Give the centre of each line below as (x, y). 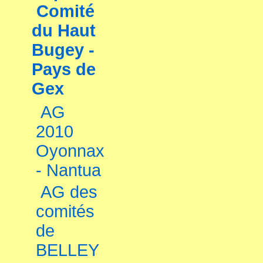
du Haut (64, 31)
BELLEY (67, 250)
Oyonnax (70, 151)
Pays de (64, 69)
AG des (69, 192)
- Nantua (68, 170)
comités (65, 211)
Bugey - (63, 50)
